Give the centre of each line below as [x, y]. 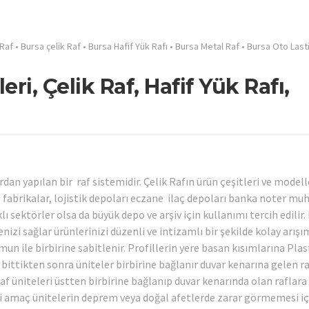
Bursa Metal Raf [207, 46]
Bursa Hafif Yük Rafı [128, 46]
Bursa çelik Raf [51, 46]
